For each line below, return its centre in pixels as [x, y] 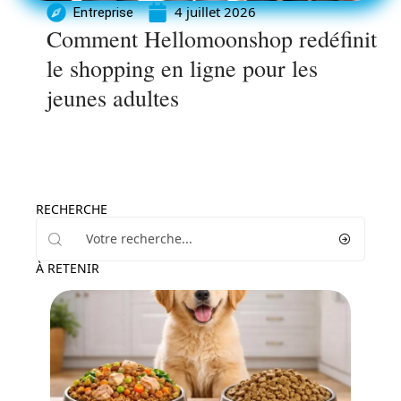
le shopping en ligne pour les [182, 68]
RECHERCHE [72, 209]
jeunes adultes [113, 98]
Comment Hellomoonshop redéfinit [212, 38]
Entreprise [103, 12]
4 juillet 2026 [215, 12]
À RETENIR [68, 268]
